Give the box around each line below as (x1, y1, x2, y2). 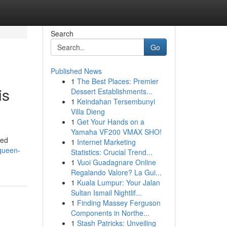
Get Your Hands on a (77, 117, 144, 127)
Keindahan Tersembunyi (77, 96, 155, 106)
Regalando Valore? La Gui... (70, 167, 162, 177)
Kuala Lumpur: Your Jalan (77, 177, 160, 187)
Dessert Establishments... (70, 86, 153, 96)
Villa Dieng (70, 106, 105, 117)
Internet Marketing (77, 137, 136, 147)
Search (50, 28, 73, 39)
